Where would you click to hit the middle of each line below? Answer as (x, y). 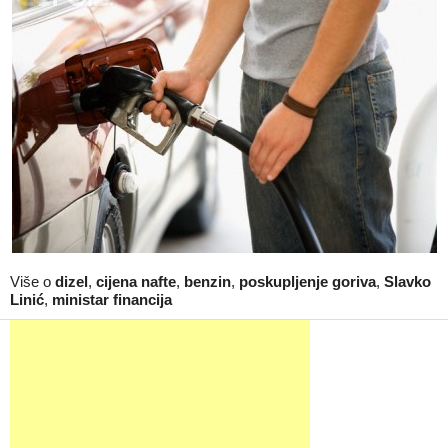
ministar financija (112, 299)
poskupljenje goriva (307, 281)
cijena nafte (136, 281)
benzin (207, 281)
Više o (32, 281)
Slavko (407, 281)
